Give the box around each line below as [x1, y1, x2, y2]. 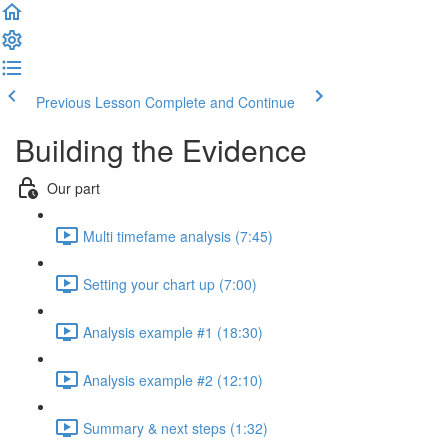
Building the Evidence [15, 128, 307, 171]
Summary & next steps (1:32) [83, 417, 268, 438]
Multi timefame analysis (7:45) [83, 225, 273, 246]
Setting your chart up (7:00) [83, 273, 257, 294]
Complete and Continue [145, 92, 295, 112]
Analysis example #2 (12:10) [83, 369, 263, 390]
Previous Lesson [36, 92, 141, 112]
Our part [47, 177, 100, 198]
